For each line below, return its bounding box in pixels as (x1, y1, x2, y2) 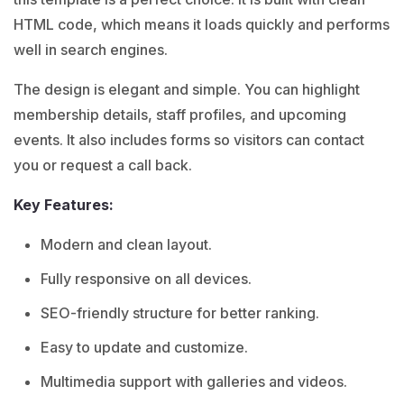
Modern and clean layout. (41, 234, 212, 253)
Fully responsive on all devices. (41, 269, 252, 288)
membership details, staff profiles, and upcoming (14, 105, 346, 124)
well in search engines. (14, 40, 168, 59)
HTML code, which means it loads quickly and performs (14, 14, 390, 33)
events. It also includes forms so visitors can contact (14, 130, 364, 149)
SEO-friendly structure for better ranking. (41, 303, 319, 322)
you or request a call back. (14, 155, 192, 174)
